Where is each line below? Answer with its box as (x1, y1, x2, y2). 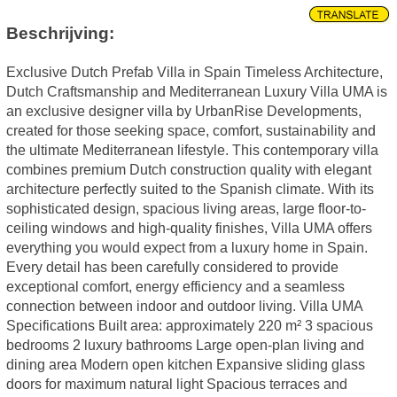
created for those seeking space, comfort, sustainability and (5, 122, 376, 138)
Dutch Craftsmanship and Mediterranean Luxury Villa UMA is (5, 83, 387, 99)
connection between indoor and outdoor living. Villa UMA (5, 298, 362, 314)
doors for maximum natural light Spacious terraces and (5, 376, 347, 392)
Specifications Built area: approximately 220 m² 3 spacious (5, 317, 373, 333)
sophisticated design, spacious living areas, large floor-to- (5, 200, 366, 216)
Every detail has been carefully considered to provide (5, 259, 339, 275)
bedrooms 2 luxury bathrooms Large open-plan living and (5, 337, 364, 353)
